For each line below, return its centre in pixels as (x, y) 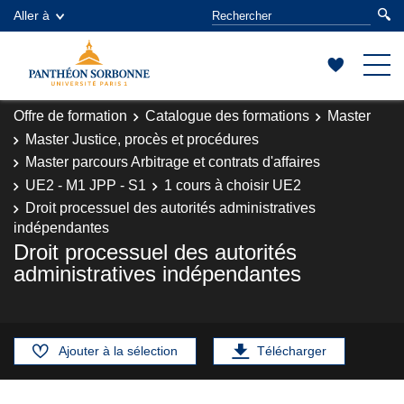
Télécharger (292, 350)
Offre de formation (70, 116)
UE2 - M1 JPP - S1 (86, 185)
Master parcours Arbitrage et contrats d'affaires (173, 162)
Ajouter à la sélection (118, 350)
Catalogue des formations (227, 116)
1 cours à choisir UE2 (233, 185)
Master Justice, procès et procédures (142, 139)
